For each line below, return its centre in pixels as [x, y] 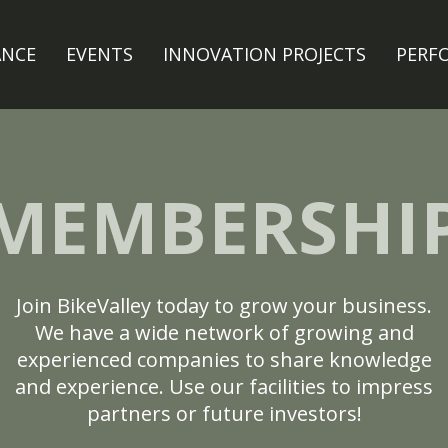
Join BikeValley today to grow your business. [224, 305]
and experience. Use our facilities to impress [224, 386]
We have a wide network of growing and [224, 332]
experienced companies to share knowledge [224, 359]
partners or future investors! [224, 413]
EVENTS [100, 54]
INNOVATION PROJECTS [265, 54]
